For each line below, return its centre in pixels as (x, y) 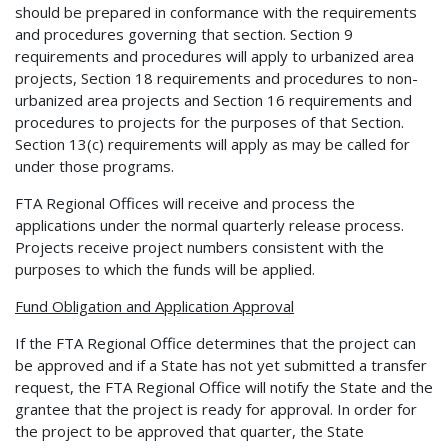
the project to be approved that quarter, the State (189, 430)
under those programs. (94, 165)
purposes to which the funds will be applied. (165, 268)
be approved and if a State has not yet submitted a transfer (221, 364)
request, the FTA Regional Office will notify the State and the (224, 386)
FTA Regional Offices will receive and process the (185, 202)
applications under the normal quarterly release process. (209, 224)
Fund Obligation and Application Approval (154, 305)
